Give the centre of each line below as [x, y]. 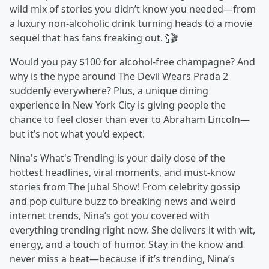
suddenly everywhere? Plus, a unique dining [109, 91]
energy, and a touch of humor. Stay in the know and [126, 244]
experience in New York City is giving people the [118, 105]
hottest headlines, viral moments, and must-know [122, 172]
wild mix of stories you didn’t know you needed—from [133, 9]
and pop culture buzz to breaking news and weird [123, 201]
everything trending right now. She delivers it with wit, [132, 230]
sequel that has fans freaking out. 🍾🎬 [94, 38]
